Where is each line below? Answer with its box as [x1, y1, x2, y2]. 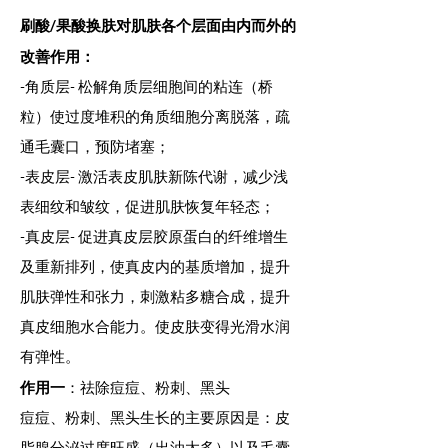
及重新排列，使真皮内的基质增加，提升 [20, 257, 290, 277]
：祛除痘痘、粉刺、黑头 [65, 378, 230, 398]
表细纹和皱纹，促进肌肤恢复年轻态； [20, 197, 275, 217]
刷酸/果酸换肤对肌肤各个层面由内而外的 [20, 16, 296, 35]
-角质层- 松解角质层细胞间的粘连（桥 [20, 77, 273, 97]
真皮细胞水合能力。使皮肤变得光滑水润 [20, 317, 290, 337]
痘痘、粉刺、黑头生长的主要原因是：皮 [20, 408, 290, 428]
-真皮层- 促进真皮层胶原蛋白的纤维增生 [20, 227, 288, 247]
